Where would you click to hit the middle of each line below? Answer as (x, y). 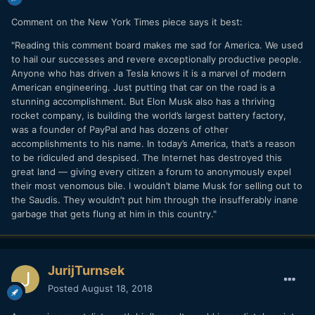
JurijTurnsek (86, 271)
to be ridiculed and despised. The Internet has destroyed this (147, 158)
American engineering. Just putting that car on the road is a (143, 88)
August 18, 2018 (117, 289)
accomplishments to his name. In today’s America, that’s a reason (153, 144)
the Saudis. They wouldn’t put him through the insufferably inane (155, 200)
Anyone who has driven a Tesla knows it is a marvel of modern (149, 73)
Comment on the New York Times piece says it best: (127, 22)
